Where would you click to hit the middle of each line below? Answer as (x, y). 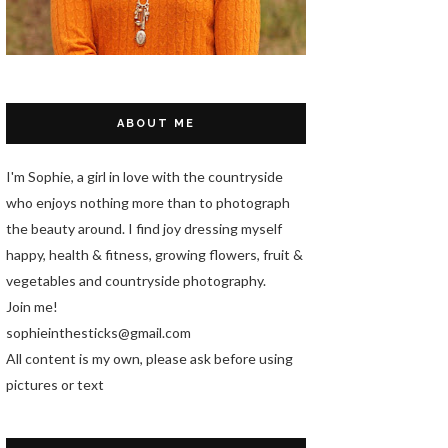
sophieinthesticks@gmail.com (98, 332)
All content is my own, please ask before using (149, 358)
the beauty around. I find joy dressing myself (144, 228)
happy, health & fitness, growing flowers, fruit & (154, 254)
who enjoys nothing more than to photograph (148, 202)
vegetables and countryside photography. (136, 280)
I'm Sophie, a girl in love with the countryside (144, 176)
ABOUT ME (156, 123)
